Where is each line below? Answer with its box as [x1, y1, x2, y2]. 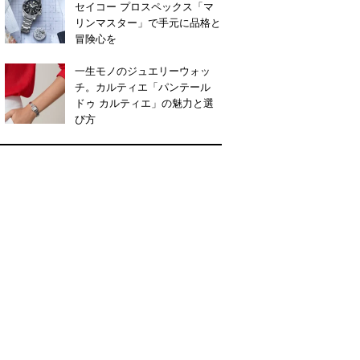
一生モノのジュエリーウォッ [75, 65, 211, 78]
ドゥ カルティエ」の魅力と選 [75, 97, 214, 110]
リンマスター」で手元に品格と [75, 17, 221, 30]
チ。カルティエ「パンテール [75, 81, 211, 94]
